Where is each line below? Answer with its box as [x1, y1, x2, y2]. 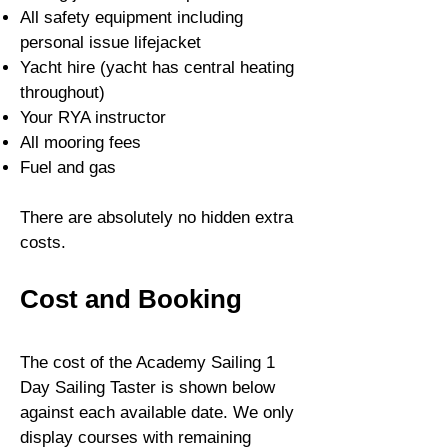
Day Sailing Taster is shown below [20, 377, 275, 397]
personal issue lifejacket [20, 32, 201, 52]
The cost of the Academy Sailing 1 [20, 352, 275, 372]
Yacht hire [20, 57, 95, 77]
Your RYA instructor [20, 107, 166, 127]
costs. [20, 232, 66, 252]
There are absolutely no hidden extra [20, 207, 293, 227]
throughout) [20, 82, 105, 102]
